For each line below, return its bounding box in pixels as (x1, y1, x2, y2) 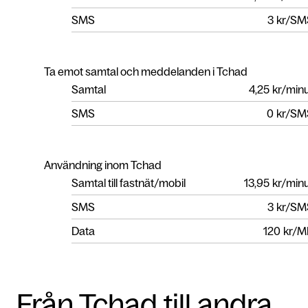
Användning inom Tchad (44, 158, 162, 171)
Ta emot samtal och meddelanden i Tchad (44, 65, 247, 78)
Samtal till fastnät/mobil (71, 176, 186, 189)
